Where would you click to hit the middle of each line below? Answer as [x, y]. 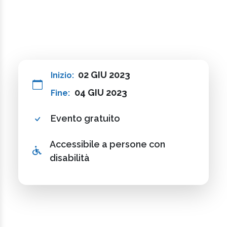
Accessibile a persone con [107, 144]
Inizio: [63, 75]
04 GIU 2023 [101, 92]
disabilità [70, 158]
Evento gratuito [85, 118]
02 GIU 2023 [104, 74]
